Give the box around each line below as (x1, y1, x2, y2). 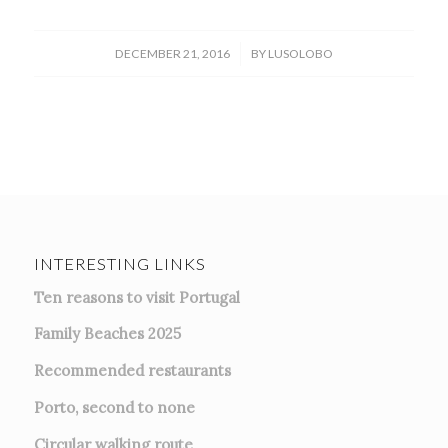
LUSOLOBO (267, 45, 333, 61)
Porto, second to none (33, 397, 195, 417)
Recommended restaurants (33, 361, 231, 381)
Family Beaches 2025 (33, 324, 181, 344)
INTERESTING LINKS (33, 253, 206, 274)
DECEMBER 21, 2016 (114, 45, 230, 61)
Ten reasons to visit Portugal (33, 287, 240, 307)
